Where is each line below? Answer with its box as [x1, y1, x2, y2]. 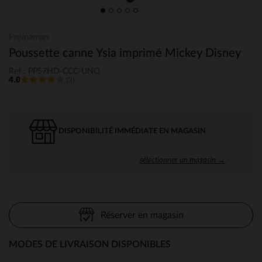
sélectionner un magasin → [140, 154, 225, 164]
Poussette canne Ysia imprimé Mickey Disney [9, 47, 241, 59]
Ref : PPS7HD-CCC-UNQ [9, 67, 100, 75]
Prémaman [9, 33, 49, 42]
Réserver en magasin [100, 210, 184, 220]
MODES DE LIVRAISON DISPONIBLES [9, 239, 171, 249]
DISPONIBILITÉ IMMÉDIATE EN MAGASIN [58, 127, 206, 135]
